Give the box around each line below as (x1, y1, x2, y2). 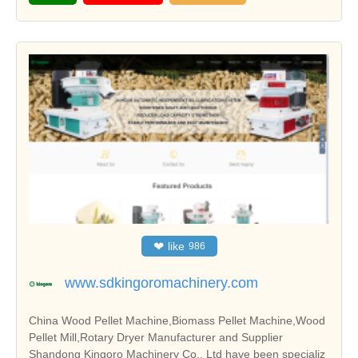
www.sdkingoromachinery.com (65, 274, 258, 291)
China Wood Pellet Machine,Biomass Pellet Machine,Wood (29, 313, 325, 327)
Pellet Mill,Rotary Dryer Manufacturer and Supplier (29, 330, 283, 344)
